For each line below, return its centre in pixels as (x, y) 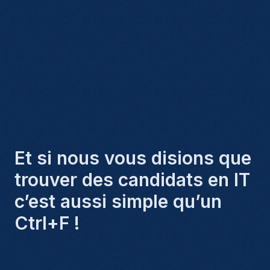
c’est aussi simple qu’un (118, 201)
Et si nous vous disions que (133, 158)
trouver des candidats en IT (132, 180)
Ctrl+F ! (47, 223)
